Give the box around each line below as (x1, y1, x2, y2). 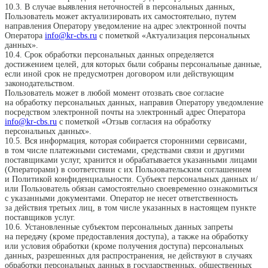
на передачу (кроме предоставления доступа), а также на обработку (5, 232, 248, 242)
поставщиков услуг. (5, 213, 75, 223)
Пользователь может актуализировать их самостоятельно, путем (5, 12, 236, 22)
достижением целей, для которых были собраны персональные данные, (5, 60, 262, 69)
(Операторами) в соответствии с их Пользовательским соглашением (5, 165, 251, 175)
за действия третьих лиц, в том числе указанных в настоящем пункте (5, 203, 256, 213)
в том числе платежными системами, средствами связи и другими (5, 146, 245, 156)
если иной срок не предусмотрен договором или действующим (5, 69, 234, 79)
